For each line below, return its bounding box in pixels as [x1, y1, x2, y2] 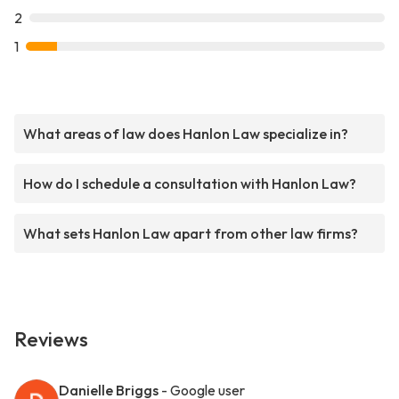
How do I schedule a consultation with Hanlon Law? [23, 175, 356, 193]
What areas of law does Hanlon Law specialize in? [23, 125, 348, 143]
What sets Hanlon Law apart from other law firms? [23, 224, 358, 243]
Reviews [14, 327, 88, 353]
